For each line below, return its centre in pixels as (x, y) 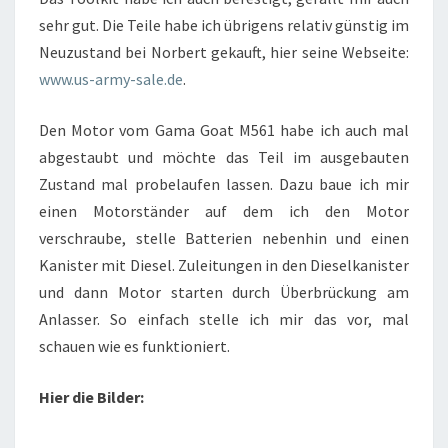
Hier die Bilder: (91, 396)
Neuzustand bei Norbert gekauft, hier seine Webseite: (224, 51)
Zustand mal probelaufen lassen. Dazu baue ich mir (224, 183)
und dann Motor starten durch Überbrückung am (224, 291)
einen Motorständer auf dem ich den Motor (224, 210)
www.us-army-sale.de (111, 78)
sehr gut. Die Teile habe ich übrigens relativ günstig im (224, 24)
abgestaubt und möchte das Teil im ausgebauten (224, 156)
